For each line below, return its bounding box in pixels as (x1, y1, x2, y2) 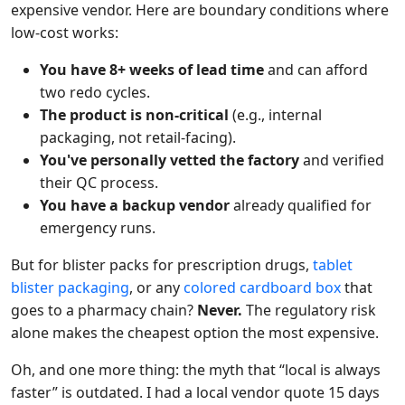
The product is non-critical (40, 105, 229, 125)
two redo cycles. (40, 82, 150, 102)
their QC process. (40, 173, 158, 193)
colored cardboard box (184, 278, 341, 297)
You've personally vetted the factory (40, 150, 299, 170)
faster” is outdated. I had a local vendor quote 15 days (11, 382, 380, 402)
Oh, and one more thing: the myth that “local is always (11, 360, 381, 380)
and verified (299, 150, 384, 170)
